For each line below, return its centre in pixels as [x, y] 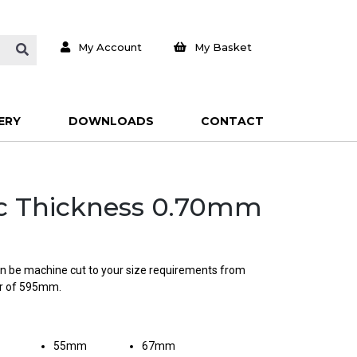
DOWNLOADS [111, 121]
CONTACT [232, 121]
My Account [110, 47]
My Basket [224, 47]
